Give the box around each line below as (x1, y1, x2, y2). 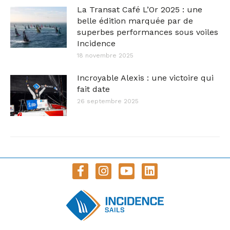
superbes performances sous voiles (77, 27, 218, 37)
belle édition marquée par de (77, 16, 193, 26)
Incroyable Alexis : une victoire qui (77, 73, 214, 83)
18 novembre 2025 (77, 52, 133, 59)
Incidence (77, 39, 116, 48)
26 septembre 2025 (77, 98, 139, 105)
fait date (77, 84, 110, 94)
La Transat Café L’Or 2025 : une (77, 5, 202, 14)
